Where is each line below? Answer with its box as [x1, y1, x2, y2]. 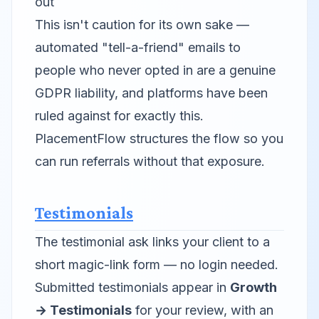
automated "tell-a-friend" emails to [35, 40, 241, 55]
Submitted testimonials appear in [35, 280, 230, 295]
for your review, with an [132, 303, 273, 318]
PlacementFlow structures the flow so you [35, 131, 283, 146]
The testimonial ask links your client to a [35, 234, 270, 249]
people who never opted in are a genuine [35, 63, 276, 78]
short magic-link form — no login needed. [35, 257, 278, 272]
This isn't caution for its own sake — [35, 17, 249, 32]
